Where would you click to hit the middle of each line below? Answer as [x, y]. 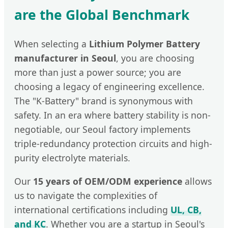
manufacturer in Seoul [65, 58]
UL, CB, [186, 209]
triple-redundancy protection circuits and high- [113, 144]
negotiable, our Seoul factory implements [102, 130]
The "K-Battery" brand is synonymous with [104, 101]
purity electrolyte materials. [72, 158]
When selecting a [52, 44]
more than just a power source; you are [98, 73]
